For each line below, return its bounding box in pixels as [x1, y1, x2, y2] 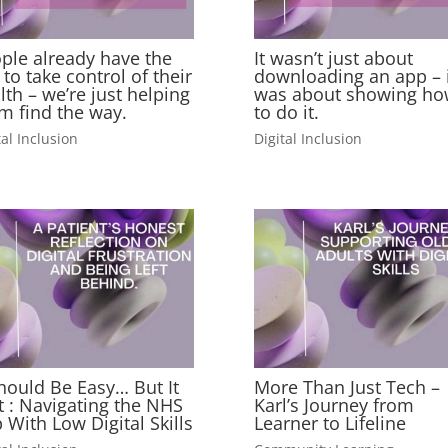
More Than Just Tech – [253, 375, 440, 400]
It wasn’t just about [253, 46, 413, 71]
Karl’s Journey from [253, 393, 414, 418]
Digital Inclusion [253, 128, 362, 148]
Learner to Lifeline [253, 411, 406, 436]
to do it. [253, 100, 319, 125]
